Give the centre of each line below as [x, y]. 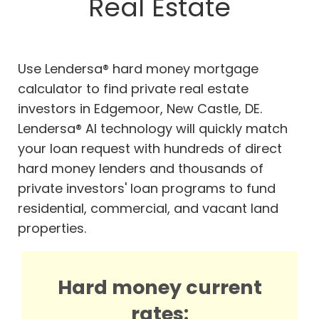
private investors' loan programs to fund [147, 189]
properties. [52, 229]
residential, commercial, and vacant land [148, 209]
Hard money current [159, 288]
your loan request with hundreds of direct [150, 149]
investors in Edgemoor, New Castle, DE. [140, 109]
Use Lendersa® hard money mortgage [138, 69]
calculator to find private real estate [133, 89]
